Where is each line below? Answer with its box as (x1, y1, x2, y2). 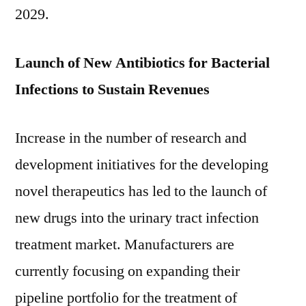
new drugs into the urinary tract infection (15, 208, 259, 227)
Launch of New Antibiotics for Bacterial (15, 53, 270, 72)
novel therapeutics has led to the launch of (15, 182, 267, 201)
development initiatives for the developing (15, 155, 268, 174)
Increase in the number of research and (15, 128, 247, 148)
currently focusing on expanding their (15, 262, 240, 281)
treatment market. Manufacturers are (15, 235, 234, 254)
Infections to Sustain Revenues (15, 80, 210, 99)
